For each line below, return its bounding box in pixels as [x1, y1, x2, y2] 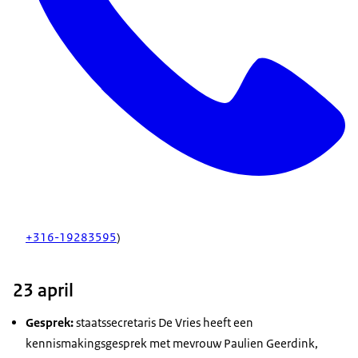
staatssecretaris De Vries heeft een [74, 315, 253, 331]
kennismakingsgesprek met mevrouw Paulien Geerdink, [26, 336, 318, 352]
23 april [13, 278, 74, 303]
